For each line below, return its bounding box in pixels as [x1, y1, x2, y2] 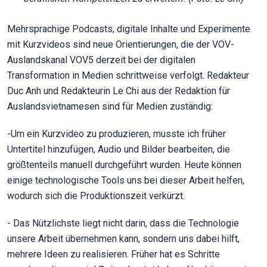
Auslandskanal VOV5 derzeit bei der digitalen [7, 54, 195, 66]
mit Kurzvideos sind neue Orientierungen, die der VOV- [7, 39, 234, 51]
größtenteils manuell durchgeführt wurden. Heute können [7, 159, 241, 171]
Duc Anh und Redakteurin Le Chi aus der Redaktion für [7, 85, 230, 97]
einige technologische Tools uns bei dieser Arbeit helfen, [7, 175, 244, 187]
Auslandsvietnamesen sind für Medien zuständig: [7, 101, 213, 113]
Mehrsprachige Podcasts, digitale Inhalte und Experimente [7, 23, 250, 35]
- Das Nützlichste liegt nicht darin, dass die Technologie [7, 218, 239, 229]
